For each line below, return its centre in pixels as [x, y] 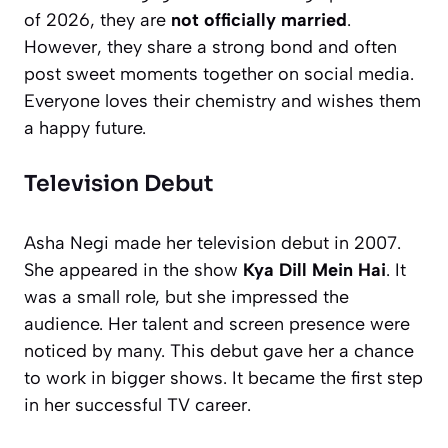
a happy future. [85, 127]
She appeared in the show [133, 269]
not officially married [259, 19]
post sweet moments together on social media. [219, 73]
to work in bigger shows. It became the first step [223, 377]
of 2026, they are [97, 19]
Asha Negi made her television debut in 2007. [212, 242]
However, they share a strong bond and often [210, 46]
